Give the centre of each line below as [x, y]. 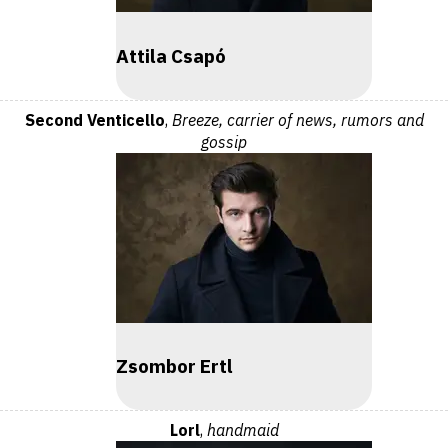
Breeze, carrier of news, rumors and [297, 119]
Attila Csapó [171, 55]
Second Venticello [94, 119]
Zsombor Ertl [174, 366]
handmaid [242, 430]
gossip [224, 141]
